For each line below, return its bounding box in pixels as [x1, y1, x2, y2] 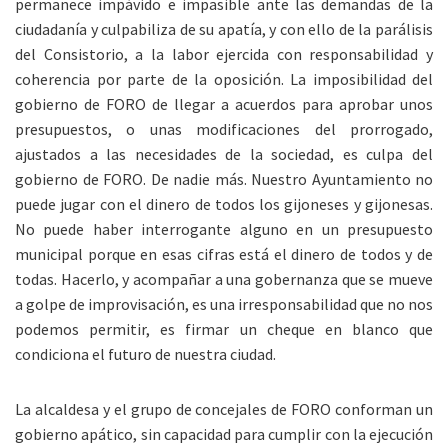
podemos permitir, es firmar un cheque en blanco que [15, 319, 433, 339]
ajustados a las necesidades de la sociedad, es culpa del [15, 144, 433, 164]
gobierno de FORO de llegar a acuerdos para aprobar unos [15, 94, 433, 114]
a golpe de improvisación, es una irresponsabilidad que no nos [15, 294, 433, 314]
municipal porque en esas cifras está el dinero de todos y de [15, 244, 433, 264]
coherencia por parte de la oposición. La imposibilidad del [15, 69, 433, 89]
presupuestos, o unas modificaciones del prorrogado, [15, 119, 433, 139]
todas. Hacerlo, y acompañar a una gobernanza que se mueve [15, 269, 433, 289]
